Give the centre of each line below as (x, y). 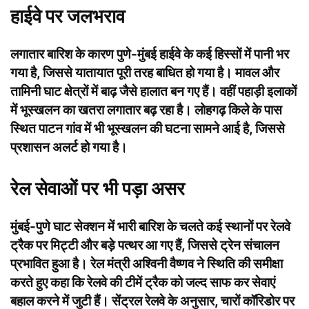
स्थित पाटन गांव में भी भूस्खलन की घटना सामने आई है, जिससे (148, 129)
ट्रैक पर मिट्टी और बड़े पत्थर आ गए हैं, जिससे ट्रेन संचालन (145, 246)
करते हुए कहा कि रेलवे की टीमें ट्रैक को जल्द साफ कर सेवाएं (143, 283)
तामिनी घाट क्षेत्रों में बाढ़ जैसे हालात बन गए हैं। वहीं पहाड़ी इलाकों (153, 92)
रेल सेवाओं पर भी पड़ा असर (98, 189)
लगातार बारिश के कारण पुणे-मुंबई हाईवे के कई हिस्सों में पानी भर (150, 54)
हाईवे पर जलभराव (68, 17)
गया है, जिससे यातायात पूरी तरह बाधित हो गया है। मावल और (145, 73)
